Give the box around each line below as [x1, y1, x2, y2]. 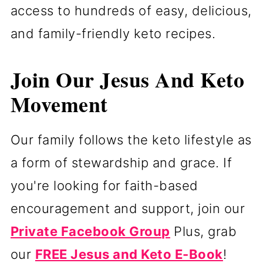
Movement [10, 88, 108, 119]
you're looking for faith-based [10, 177, 198, 193]
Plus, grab [170, 223, 237, 239]
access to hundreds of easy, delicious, [10, 2, 252, 18]
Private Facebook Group [10, 223, 170, 239]
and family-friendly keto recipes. [10, 25, 216, 41]
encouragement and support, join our [10, 200, 245, 216]
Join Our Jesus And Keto [10, 63, 245, 95]
